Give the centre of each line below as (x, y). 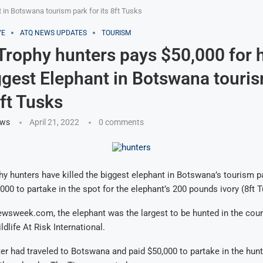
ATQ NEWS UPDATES (53, 33)
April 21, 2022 (54, 122)
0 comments (121, 122)
